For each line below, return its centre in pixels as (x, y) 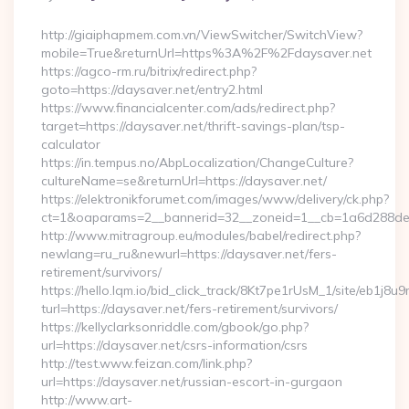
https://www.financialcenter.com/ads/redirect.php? (188, 108)
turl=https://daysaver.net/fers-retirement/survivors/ (189, 309)
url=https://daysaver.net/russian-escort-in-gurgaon (192, 382)
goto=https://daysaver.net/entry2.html (152, 89)
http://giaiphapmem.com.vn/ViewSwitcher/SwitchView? (202, 35)
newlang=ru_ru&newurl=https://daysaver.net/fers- (189, 254)
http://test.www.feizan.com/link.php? (147, 363)
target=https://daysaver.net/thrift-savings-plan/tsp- (193, 126)
